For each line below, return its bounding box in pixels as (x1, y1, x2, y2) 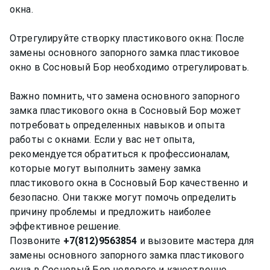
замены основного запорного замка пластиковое (10, 46, 240, 58)
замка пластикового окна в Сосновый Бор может (10, 104, 242, 116)
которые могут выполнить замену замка (10, 162, 201, 174)
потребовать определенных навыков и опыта (10, 119, 225, 131)
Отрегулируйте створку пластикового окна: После (10, 32, 244, 44)
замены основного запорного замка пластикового (10, 249, 244, 261)
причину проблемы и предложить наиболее (10, 206, 211, 218)
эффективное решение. (10, 220, 121, 232)
